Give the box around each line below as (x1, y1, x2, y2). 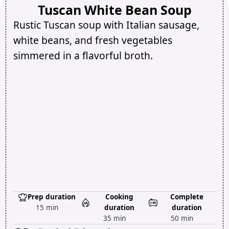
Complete (170, 192, 204, 202)
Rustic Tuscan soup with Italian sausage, (13, 18, 199, 32)
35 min (103, 214, 126, 223)
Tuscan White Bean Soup (37, 1, 192, 19)
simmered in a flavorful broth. (13, 49, 153, 63)
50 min (171, 214, 194, 223)
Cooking (105, 192, 134, 202)
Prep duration (28, 192, 76, 202)
